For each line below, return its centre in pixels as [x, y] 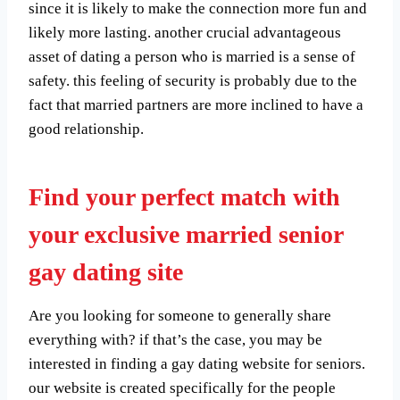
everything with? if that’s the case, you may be [175, 339]
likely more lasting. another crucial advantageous [185, 32]
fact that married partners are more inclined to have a [196, 104]
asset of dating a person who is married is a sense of [192, 56]
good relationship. [86, 129]
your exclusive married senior [186, 234]
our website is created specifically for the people [182, 387]
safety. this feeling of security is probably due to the [193, 80]
